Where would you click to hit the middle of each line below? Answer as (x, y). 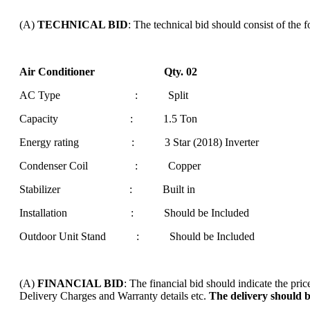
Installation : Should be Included (134, 212)
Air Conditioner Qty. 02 (108, 71)
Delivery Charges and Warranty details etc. (114, 295)
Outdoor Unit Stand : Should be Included (137, 236)
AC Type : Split (103, 95)
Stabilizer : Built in (107, 189)
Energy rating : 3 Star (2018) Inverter (139, 142)
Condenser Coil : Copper (110, 165)
